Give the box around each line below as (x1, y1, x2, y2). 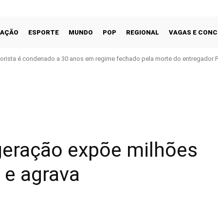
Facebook (165, 106, 189, 113)
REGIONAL (126, 28, 159, 36)
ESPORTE (28, 28, 59, 36)
